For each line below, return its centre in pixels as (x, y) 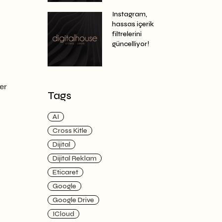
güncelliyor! (131, 44)
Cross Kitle (70, 131)
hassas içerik (133, 24)
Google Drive (73, 200)
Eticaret (65, 172)
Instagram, (130, 14)
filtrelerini (127, 34)
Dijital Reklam (75, 158)
